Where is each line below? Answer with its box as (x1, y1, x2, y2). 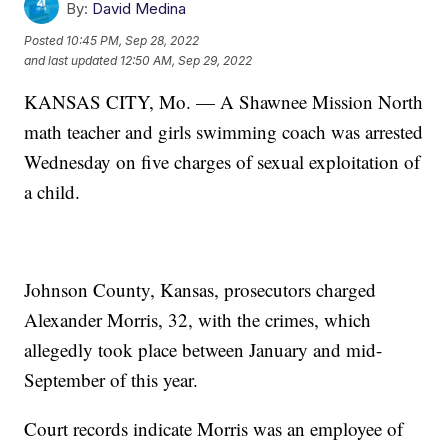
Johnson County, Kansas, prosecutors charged (24, 277, 377, 303)
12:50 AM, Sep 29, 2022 (120, 52, 253, 68)
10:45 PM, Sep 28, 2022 (66, 32, 200, 48)
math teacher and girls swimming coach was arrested (24, 119, 424, 145)
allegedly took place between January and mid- (24, 337, 383, 363)
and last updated (24, 52, 118, 68)
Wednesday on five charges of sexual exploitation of (24, 149, 421, 175)
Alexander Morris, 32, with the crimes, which (24, 307, 372, 333)
